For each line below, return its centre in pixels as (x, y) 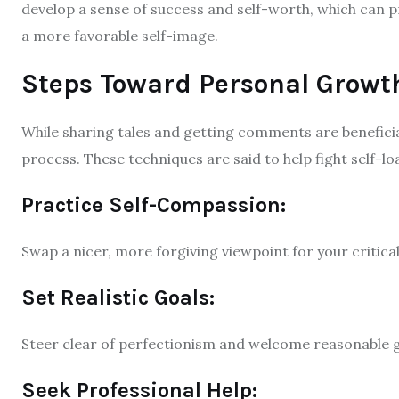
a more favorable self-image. (120, 35)
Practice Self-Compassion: (154, 204)
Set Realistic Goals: (118, 297)
